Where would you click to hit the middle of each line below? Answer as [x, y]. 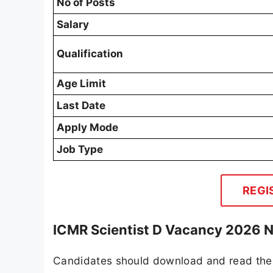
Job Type [80, 150]
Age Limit [81, 84]
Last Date [81, 106]
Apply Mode [87, 128]
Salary [73, 25]
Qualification [90, 54]
